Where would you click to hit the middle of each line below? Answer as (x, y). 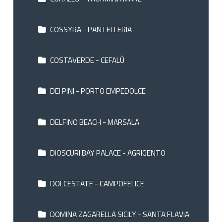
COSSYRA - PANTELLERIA (90, 29)
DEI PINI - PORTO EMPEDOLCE (97, 91)
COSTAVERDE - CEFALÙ (86, 60)
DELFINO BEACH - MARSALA (94, 122)
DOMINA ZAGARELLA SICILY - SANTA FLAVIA (119, 214)
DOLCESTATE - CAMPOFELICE (96, 183)
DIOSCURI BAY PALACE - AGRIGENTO (107, 152)
